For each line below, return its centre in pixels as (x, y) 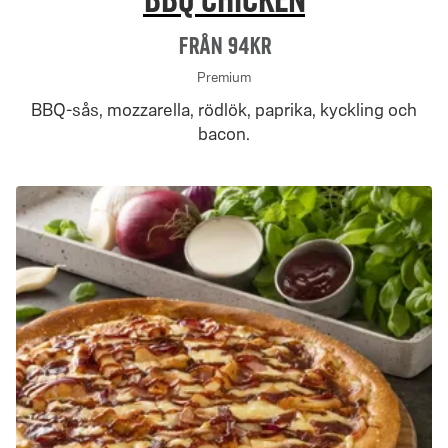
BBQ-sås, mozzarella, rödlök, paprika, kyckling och (224, 110)
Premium (224, 77)
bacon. (224, 134)
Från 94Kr (224, 45)
